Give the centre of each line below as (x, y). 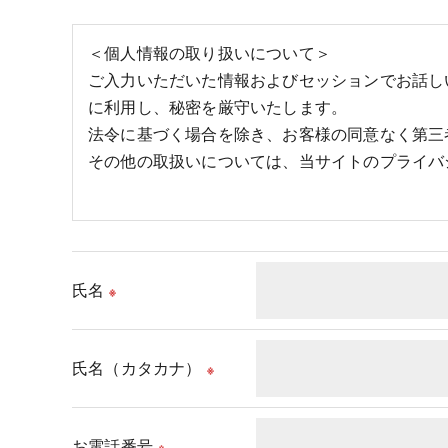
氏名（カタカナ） (137, 368)
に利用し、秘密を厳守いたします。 (218, 107)
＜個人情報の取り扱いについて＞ (209, 53)
